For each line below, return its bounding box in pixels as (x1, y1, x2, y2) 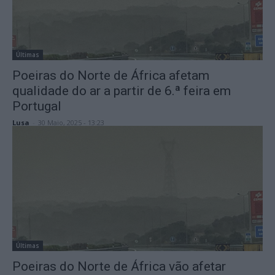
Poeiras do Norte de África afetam (12, 68, 209, 83)
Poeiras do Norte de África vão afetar (12, 258, 226, 274)
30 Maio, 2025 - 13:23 (38, 117, 104, 127)
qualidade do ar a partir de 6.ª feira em (12, 83, 231, 98)
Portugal (12, 98, 61, 114)
